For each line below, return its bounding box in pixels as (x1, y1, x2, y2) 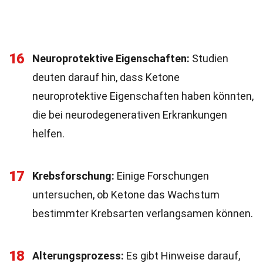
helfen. (32, 127, 65, 140)
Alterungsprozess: (32, 249, 124, 262)
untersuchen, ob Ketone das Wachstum (32, 188, 220, 201)
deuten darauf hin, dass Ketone (32, 71, 180, 83)
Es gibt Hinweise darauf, (124, 249, 240, 262)
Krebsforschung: (32, 170, 114, 182)
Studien (190, 52, 228, 65)
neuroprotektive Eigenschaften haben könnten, (32, 90, 254, 102)
